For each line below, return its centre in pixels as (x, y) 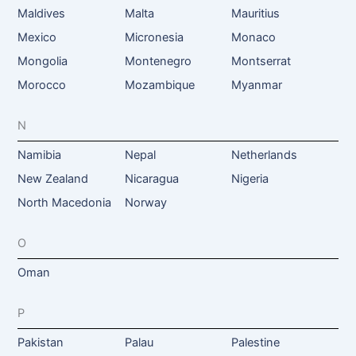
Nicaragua (151, 178)
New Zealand (53, 178)
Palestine (255, 342)
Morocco (42, 85)
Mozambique (159, 85)
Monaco (253, 37)
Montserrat (261, 61)
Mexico (37, 37)
